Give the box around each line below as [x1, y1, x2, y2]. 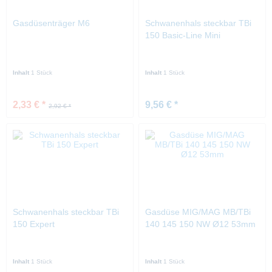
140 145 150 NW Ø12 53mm [145, 219, 256, 229]
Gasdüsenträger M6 [13, 18, 90, 29]
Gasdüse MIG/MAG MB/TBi [145, 207, 251, 217]
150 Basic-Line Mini [145, 30, 221, 41]
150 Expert [13, 219, 55, 229]
